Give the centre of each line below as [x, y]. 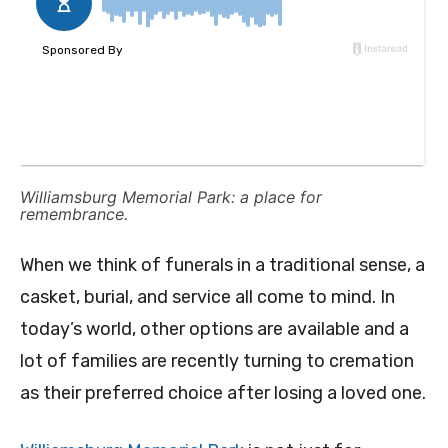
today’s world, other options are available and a [214, 329]
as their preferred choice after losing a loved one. [223, 393]
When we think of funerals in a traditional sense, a [222, 265]
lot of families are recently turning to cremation [217, 361]
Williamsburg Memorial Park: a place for [171, 197]
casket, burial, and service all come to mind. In [207, 297]
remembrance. [74, 214]
